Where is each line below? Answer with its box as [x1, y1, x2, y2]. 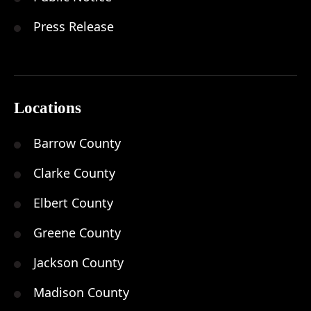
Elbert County [33, 194, 113, 211]
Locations [14, 98, 81, 117]
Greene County [33, 224, 121, 241]
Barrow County [33, 134, 121, 151]
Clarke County [33, 164, 115, 181]
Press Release [33, 17, 114, 35]
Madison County [33, 283, 129, 301]
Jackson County [33, 253, 124, 271]
